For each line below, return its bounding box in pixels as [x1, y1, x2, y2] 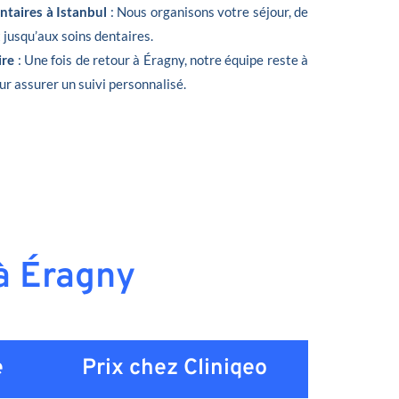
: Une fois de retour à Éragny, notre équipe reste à [17, 51, 309, 68]
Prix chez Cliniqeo [82, 354, 267, 383]
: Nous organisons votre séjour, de [107, 3, 309, 20]
